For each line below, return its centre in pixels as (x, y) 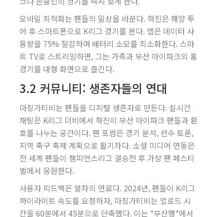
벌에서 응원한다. (47, 170)
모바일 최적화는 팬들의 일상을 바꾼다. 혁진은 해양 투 (107, 18)
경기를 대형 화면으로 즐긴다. (67, 69)
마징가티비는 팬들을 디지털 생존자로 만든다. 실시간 (105, 108)
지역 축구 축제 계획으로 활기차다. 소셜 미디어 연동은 (107, 145)
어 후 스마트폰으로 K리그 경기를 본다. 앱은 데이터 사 (107, 31)
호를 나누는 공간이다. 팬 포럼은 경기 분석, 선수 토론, (106, 133)
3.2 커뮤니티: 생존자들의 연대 (93, 88)
